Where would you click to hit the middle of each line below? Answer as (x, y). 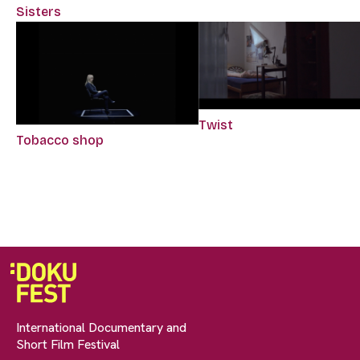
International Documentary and (101, 328)
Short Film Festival (68, 345)
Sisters (39, 11)
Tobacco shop (60, 141)
